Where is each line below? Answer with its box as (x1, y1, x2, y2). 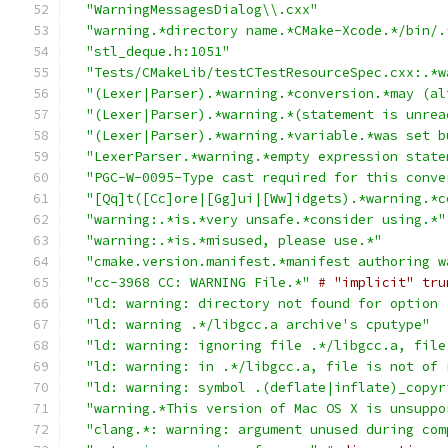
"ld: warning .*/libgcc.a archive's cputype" (86, 316, 430, 333)
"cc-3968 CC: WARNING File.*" (86, 274, 310, 291)
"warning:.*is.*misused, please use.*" (86, 232, 382, 249)
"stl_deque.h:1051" (86, 43, 230, 60)
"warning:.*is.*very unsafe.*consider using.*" (86, 211, 446, 228)
